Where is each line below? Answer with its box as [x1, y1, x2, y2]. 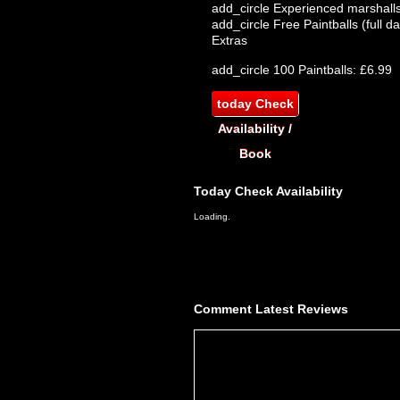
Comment [194, 302, 252, 316]
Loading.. [194, 212, 233, 221]
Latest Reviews [252, 302, 348, 316]
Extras [212, 33, 247, 47]
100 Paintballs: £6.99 [270, 62, 392, 77]
